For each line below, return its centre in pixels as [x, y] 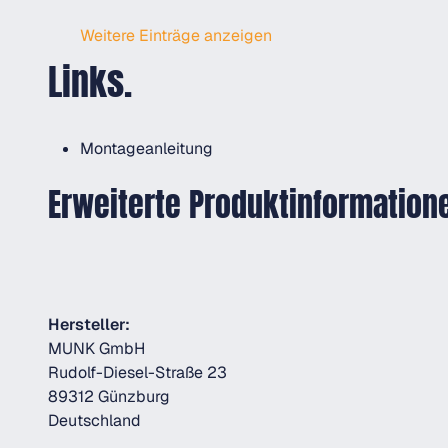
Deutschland [94, 420]
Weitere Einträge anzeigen [176, 35]
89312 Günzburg [109, 396]
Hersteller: [89, 324]
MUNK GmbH [96, 348]
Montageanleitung [146, 148]
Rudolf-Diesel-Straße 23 [137, 372]
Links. [90, 82]
